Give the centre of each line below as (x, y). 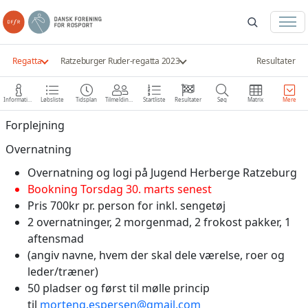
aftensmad (56, 238)
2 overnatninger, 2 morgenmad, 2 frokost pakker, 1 (159, 222)
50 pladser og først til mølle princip (119, 288)
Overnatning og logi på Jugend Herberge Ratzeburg (162, 172)
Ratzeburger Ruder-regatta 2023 (120, 60)
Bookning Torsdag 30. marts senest (120, 189)
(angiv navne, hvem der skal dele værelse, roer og (156, 255)
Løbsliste (53, 100)
